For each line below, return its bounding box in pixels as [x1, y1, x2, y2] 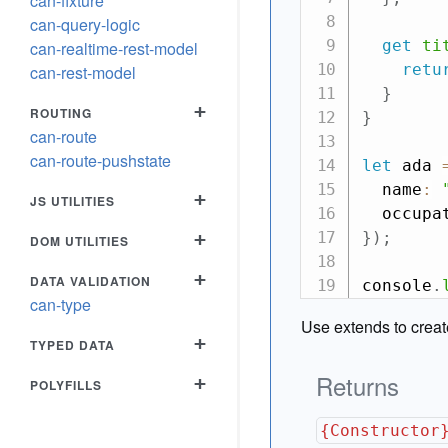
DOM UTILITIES [30, 232, 129, 250]
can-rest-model [30, 61, 136, 84]
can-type [30, 293, 91, 316]
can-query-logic [30, 13, 140, 36]
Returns [316, 368, 399, 403]
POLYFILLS [30, 376, 102, 394]
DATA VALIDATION [30, 272, 151, 290]
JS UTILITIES [30, 192, 115, 210]
